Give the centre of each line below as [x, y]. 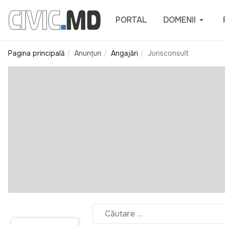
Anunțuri [88, 53]
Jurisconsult [168, 53]
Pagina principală [36, 53]
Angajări [125, 53]
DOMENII [179, 20]
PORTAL [131, 20]
